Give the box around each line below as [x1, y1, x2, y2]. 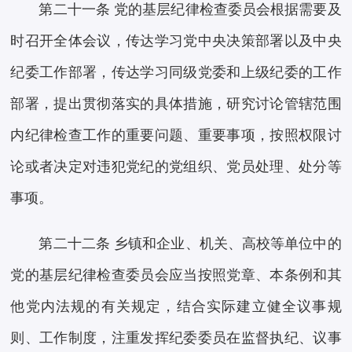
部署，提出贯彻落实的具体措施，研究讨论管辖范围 [10, 96, 342, 112]
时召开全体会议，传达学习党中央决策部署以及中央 [10, 33, 342, 49]
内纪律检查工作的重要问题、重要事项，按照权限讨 [10, 127, 342, 144]
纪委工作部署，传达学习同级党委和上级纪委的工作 [10, 64, 342, 81]
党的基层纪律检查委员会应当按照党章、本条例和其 [10, 267, 342, 284]
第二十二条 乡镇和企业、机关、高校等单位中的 [38, 236, 342, 252]
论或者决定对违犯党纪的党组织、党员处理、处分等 [10, 159, 342, 175]
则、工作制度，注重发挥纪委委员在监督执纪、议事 [10, 330, 342, 346]
